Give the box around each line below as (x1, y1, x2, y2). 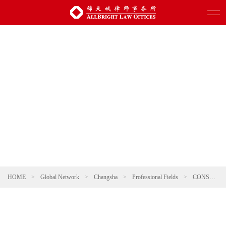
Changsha (94, 174, 118, 181)
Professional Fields (132, 174, 178, 181)
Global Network (40, 174, 79, 181)
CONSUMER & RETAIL (193, 174, 209, 181)
